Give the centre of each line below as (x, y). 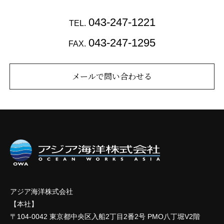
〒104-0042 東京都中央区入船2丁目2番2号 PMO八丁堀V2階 (105, 216)
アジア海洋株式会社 (41, 191)
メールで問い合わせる (112, 76)
